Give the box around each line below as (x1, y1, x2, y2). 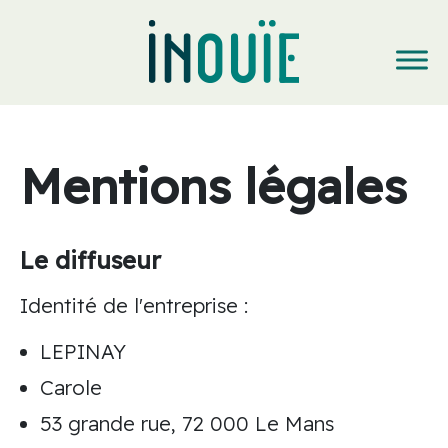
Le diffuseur (20, 245, 161, 275)
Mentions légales (20, 156, 407, 216)
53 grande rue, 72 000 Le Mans (40, 411, 334, 436)
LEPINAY (40, 339, 126, 364)
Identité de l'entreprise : (20, 293, 248, 318)
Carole (40, 375, 102, 400)
